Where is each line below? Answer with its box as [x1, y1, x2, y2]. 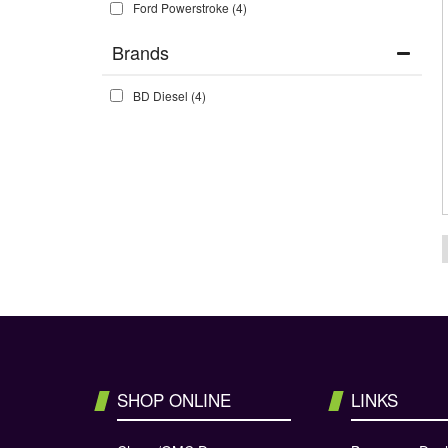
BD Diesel [133, 86, 188, 104]
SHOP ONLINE [117, 387, 231, 412]
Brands [112, 39, 169, 65]
